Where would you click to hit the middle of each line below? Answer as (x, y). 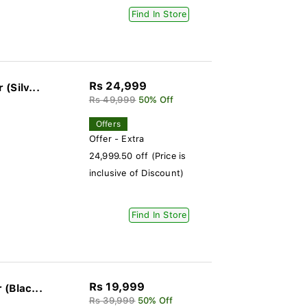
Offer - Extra (116, 139)
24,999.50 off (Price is (137, 156)
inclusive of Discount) (136, 173)
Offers (108, 124)
